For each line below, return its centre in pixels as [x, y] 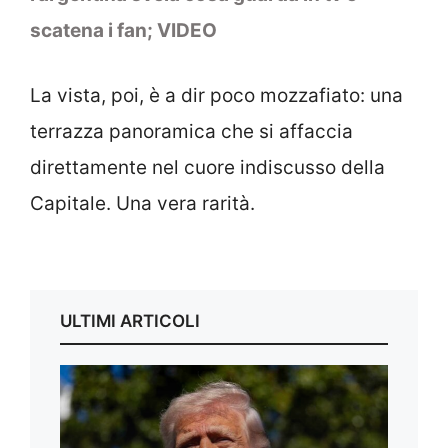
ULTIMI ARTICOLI [130, 321]
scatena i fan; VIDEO [123, 31]
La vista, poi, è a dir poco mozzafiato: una [216, 95]
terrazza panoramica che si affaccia [191, 131]
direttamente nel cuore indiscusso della [207, 167]
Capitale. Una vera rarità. [142, 203]
